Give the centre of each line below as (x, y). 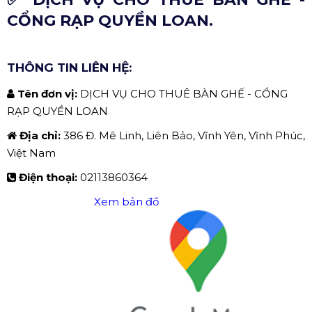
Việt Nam (31, 153)
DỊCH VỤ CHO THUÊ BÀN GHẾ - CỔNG (184, 93)
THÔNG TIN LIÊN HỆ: (69, 67)
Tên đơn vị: (49, 93)
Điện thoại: (49, 177)
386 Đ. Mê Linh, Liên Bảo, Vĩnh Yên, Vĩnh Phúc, (184, 135)
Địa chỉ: (41, 135)
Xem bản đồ (126, 201)
